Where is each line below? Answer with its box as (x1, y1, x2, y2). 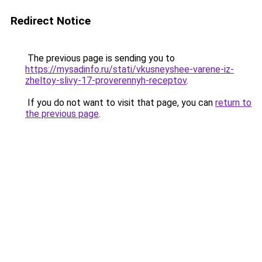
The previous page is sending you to (25, 53, 175, 64)
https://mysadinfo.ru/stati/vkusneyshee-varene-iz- (25, 64, 234, 75)
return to (215, 97, 251, 108)
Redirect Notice (11, 14, 91, 27)
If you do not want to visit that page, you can (25, 97, 215, 108)
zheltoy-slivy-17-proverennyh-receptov (25, 75, 187, 86)
